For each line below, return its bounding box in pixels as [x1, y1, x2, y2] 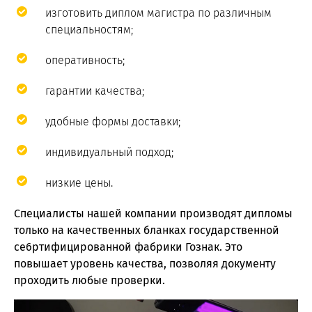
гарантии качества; [45, 84, 144, 97]
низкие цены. [45, 175, 113, 189]
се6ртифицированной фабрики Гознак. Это [14, 240, 242, 253]
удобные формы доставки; [45, 114, 180, 128]
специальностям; [45, 22, 133, 36]
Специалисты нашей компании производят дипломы [14, 206, 292, 220]
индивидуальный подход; [45, 145, 173, 159]
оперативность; [45, 53, 125, 67]
